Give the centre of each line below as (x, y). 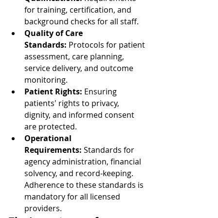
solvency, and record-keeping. (80, 173)
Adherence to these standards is (85, 185)
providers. (43, 208)
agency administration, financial (84, 162)
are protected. (51, 127)
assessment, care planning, (75, 56)
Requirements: (53, 150)
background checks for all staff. (82, 21)
